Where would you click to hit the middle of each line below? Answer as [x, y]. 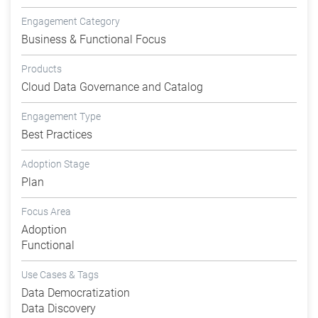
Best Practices [57, 135]
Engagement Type [61, 117]
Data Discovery [59, 309]
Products [42, 69]
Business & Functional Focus [94, 40]
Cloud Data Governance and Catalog [112, 87]
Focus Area [46, 212]
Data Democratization [76, 293]
